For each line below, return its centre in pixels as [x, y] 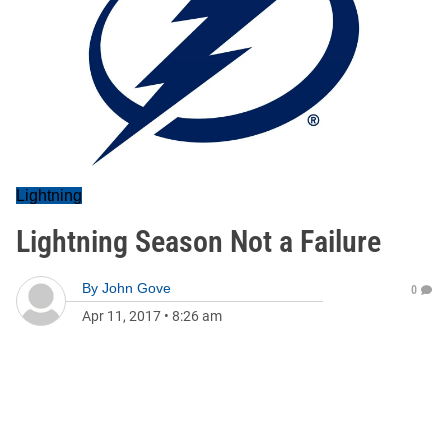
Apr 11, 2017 [121, 316]
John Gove [136, 288]
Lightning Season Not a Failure [198, 241]
